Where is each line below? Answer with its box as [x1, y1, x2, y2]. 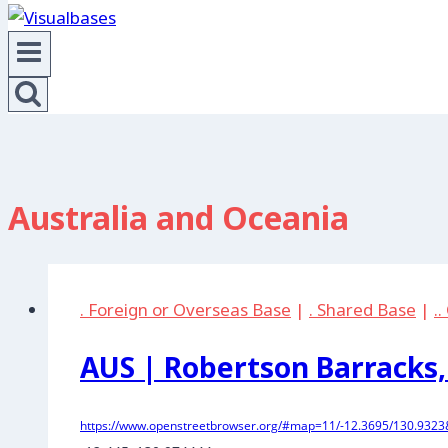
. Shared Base [309, 297, 416, 321]
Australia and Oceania [8, 196, 349, 240]
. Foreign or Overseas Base [80, 297, 291, 321]
